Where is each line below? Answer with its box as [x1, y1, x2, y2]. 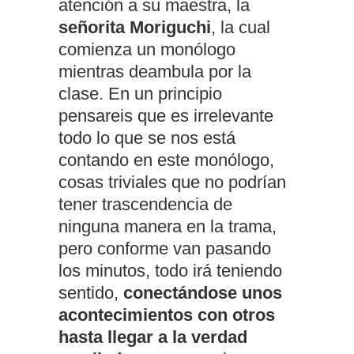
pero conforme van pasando [58, 238, 271, 258]
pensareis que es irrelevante [58, 105, 273, 126]
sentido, [58, 282, 123, 303]
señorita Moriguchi [58, 17, 211, 37]
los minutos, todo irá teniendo [58, 260, 282, 281]
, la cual [211, 17, 270, 37]
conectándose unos [123, 282, 282, 303]
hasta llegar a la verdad [58, 326, 247, 347]
